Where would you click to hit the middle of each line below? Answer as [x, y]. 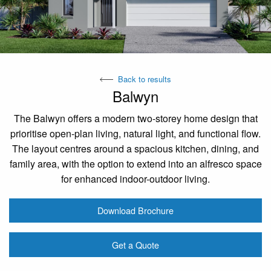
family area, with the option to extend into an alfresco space [135, 163]
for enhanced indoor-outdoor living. [135, 178]
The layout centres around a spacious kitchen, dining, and [135, 148]
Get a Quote [135, 244]
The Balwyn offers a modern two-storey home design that [135, 118]
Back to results [145, 79]
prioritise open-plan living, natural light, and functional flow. [135, 133]
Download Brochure [135, 211]
